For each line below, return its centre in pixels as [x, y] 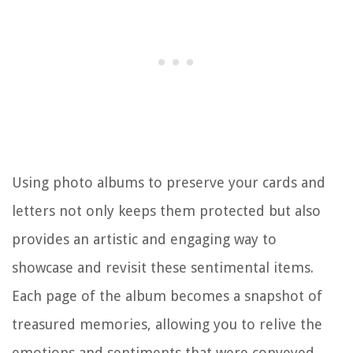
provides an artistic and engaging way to [144, 239]
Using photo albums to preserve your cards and [169, 182]
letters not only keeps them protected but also [166, 210]
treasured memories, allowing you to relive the [167, 324]
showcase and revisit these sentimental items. [163, 267]
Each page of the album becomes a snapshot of [167, 295]
